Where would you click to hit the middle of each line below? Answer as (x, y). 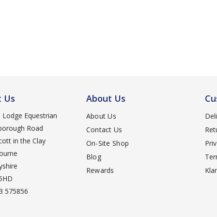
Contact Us (104, 129)
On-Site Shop (108, 143)
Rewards (100, 170)
